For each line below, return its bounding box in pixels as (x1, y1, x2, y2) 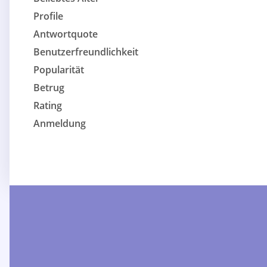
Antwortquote (33, 27, 98, 41)
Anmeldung (33, 117, 86, 131)
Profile (33, 10, 63, 23)
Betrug (33, 81, 64, 95)
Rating (33, 99, 62, 113)
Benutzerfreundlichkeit (33, 45, 138, 59)
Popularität (33, 63, 84, 77)
